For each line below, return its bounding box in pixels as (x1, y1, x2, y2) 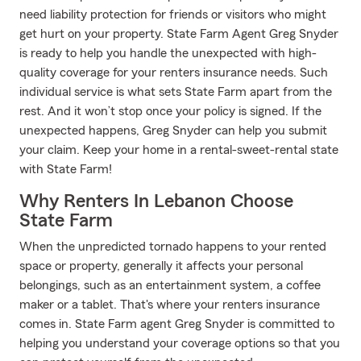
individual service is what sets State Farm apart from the (19, 85, 332, 98)
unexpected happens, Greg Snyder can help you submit (19, 124, 327, 137)
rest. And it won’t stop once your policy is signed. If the (19, 105, 322, 118)
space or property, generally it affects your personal (19, 259, 303, 272)
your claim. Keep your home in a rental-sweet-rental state (19, 143, 338, 156)
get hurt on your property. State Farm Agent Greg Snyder (19, 27, 338, 40)
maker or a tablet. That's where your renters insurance (19, 298, 320, 311)
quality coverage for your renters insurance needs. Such (19, 66, 328, 79)
